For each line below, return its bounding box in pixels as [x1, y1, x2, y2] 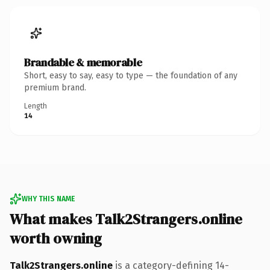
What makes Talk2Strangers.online [10, 209, 242, 229]
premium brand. [24, 82, 86, 93]
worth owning [10, 228, 102, 248]
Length [24, 101, 47, 110]
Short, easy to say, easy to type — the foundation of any [24, 70, 237, 81]
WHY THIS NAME [22, 194, 75, 203]
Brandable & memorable [24, 54, 142, 70]
